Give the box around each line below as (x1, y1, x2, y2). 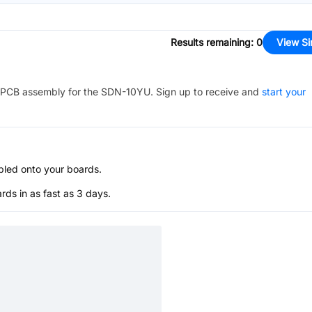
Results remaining (171, 36, 251, 48)
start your (262, 86, 306, 97)
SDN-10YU (101, 86, 150, 97)
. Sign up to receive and (150, 86, 259, 97)
